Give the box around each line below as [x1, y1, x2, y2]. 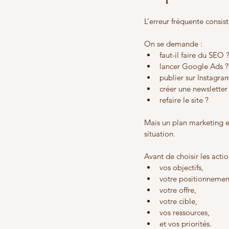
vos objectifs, [159, 163, 203, 173]
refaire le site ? [159, 95, 209, 105]
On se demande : [144, 39, 202, 49]
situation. [144, 129, 175, 139]
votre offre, [159, 185, 196, 195]
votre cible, [159, 196, 197, 207]
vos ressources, [159, 208, 210, 218]
